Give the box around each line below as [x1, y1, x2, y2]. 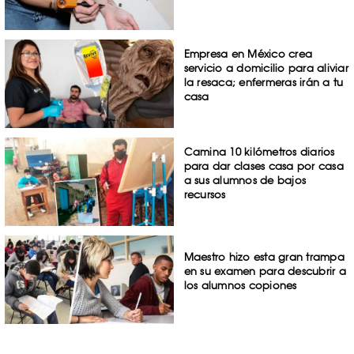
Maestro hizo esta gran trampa [183, 250, 345, 263]
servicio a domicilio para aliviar [183, 62, 348, 75]
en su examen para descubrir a [183, 264, 346, 277]
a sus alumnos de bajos [183, 174, 307, 187]
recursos [183, 188, 226, 201]
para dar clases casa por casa [183, 160, 344, 173]
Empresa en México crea [183, 47, 313, 61]
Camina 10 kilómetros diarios [183, 145, 335, 159]
